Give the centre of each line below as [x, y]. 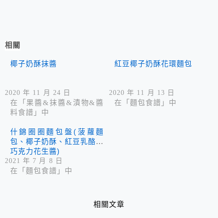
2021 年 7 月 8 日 [34, 161]
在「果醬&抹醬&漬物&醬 [57, 103]
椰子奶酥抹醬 [34, 64]
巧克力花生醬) [35, 151]
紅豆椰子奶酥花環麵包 [153, 64]
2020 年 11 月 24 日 [38, 93]
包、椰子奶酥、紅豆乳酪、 [57, 142]
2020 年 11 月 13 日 [142, 93]
